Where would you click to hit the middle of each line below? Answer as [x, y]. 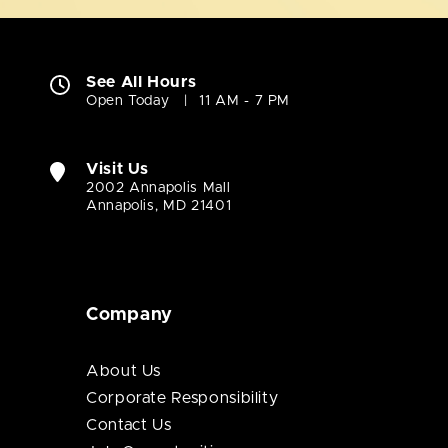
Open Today [128, 101]
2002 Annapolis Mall [158, 188]
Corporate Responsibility [182, 398]
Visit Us [118, 169]
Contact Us [129, 425]
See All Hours [141, 82]
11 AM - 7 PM [245, 101]
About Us [124, 371]
